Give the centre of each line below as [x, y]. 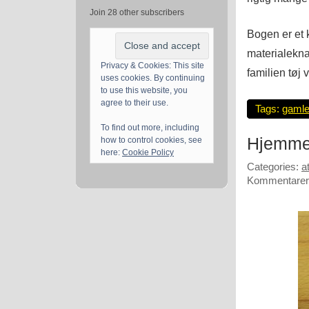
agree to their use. [134, 103]
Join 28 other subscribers [137, 13]
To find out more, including [150, 128]
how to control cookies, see [151, 140]
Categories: [274, 167]
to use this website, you [144, 91]
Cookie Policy [148, 153]
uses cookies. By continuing [153, 78]
